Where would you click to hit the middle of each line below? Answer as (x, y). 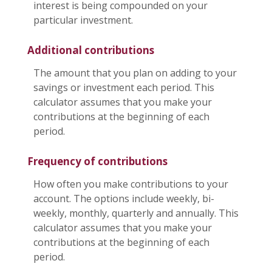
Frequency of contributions (97, 161)
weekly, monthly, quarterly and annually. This (136, 213)
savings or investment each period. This (124, 87)
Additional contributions (91, 50)
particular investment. (83, 20)
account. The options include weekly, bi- (124, 199)
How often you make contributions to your (131, 184)
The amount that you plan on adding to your (135, 73)
